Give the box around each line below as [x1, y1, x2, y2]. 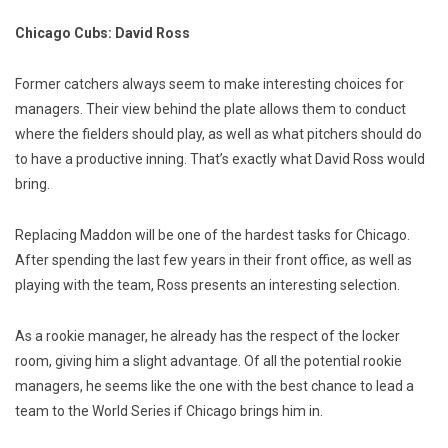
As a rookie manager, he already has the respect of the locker [15, 328, 400, 345]
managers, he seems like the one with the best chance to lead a [15, 378, 414, 395]
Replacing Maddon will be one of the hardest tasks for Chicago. [15, 227, 413, 244]
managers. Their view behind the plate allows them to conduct [15, 101, 406, 118]
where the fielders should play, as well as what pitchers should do [15, 126, 422, 143]
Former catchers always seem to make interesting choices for [15, 76, 404, 93]
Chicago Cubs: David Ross [15, 25, 190, 42]
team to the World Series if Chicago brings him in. [15, 403, 323, 420]
